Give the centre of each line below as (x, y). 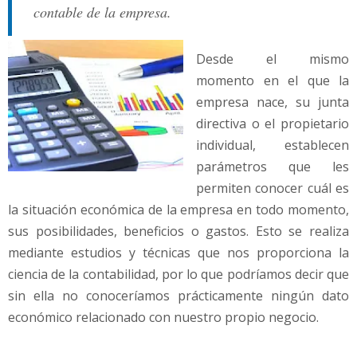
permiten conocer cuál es (273, 188)
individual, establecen (273, 145)
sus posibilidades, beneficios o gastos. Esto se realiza (178, 231)
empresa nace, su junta (273, 102)
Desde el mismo (273, 59)
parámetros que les (273, 167)
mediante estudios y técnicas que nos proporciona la (178, 253)
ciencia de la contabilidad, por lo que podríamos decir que (178, 275)
